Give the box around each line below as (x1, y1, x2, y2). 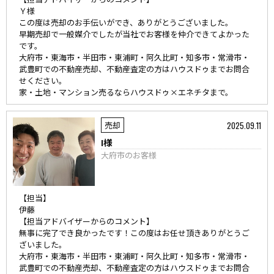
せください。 (19, 75, 67, 86)
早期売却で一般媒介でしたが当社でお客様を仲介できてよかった (19, 28, 250, 40)
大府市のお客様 (101, 149, 157, 161)
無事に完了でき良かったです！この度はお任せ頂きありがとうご (19, 227, 250, 239)
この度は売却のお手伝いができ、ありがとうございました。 (19, 17, 233, 28)
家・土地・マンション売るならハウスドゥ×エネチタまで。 (19, 86, 233, 98)
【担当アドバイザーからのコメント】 (19, 215, 154, 227)
